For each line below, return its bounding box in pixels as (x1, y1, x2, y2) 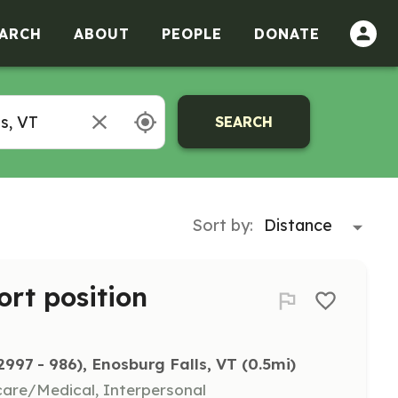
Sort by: (192, 214, 253, 235)
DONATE (254, 24, 320, 43)
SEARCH (215, 113, 274, 131)
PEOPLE (162, 24, 222, 43)
